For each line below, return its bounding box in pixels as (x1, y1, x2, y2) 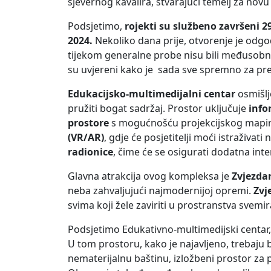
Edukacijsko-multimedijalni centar (68, 87, 235, 101)
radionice (68, 145, 113, 159)
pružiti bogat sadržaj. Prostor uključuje (68, 102, 249, 116)
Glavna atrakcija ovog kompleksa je (68, 169, 232, 183)
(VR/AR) (68, 131, 104, 145)
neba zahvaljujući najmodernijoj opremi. (68, 184, 253, 198)
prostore (68, 116, 109, 130)
